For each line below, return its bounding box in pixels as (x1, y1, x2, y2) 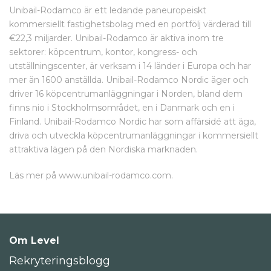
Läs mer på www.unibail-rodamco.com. (9, 170, 173, 181)
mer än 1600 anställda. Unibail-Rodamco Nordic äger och (9, 74, 249, 85)
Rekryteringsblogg (9, 254, 110, 267)
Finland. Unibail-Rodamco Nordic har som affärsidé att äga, (9, 116, 256, 127)
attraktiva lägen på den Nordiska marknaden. (9, 144, 198, 155)
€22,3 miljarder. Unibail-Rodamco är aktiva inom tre (9, 33, 224, 44)
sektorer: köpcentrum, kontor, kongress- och (9, 47, 197, 57)
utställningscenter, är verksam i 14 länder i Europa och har (9, 60, 251, 71)
